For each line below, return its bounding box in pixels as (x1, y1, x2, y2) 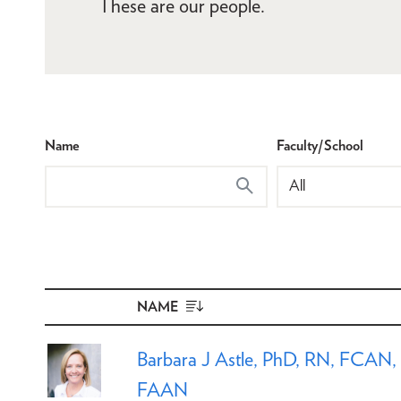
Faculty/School (277, 136, 364, 154)
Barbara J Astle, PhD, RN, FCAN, (137, 346, 397, 371)
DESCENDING (186, 311, 281, 329)
